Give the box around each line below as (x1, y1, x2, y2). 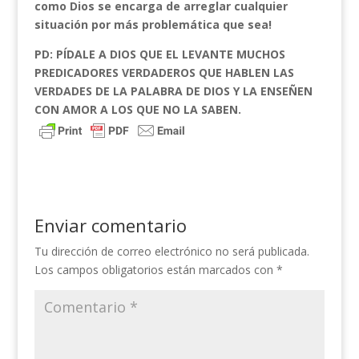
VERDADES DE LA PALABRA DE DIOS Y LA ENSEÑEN (34, 83, 313, 99)
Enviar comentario (34, 213, 187, 237)
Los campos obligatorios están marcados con (34, 262, 276, 277)
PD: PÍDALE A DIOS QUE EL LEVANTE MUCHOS (34, 46, 285, 62)
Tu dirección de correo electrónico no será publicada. (34, 244, 309, 259)
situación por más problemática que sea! (34, 17, 272, 32)
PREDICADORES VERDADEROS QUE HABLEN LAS (34, 65, 294, 80)
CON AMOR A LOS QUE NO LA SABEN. (34, 102, 241, 117)
